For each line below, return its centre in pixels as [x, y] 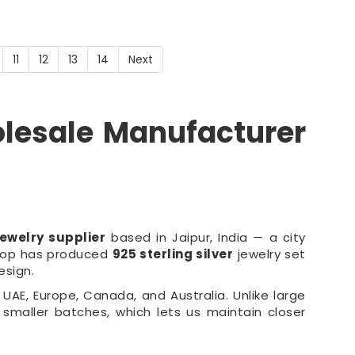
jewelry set [269, 254]
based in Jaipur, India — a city [206, 237]
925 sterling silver [173, 254]
